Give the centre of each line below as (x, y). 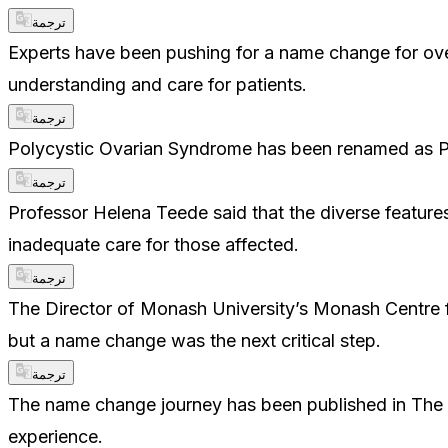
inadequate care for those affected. (153, 244)
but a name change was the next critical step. (194, 340)
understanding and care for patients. (157, 84)
